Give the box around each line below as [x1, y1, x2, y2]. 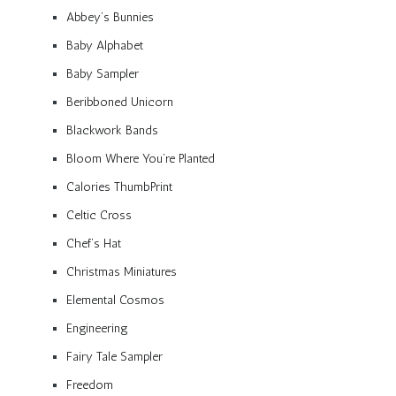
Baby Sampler [66, 65, 139, 81]
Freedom [66, 377, 113, 392]
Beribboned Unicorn [66, 94, 173, 110]
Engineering [66, 320, 128, 336]
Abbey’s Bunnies [66, 9, 154, 25]
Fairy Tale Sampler [66, 348, 163, 364]
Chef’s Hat [66, 235, 121, 251]
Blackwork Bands [66, 122, 158, 138]
